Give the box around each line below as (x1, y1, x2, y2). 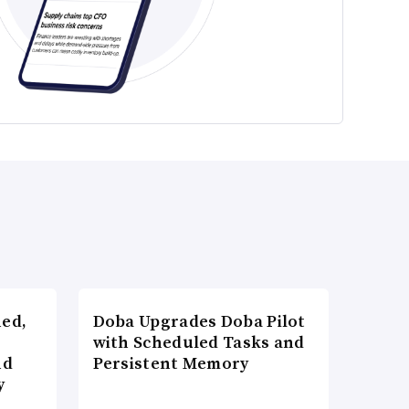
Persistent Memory (92, 351, 249, 374)
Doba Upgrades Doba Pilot (92, 309, 306, 332)
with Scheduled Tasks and (92, 330, 305, 353)
